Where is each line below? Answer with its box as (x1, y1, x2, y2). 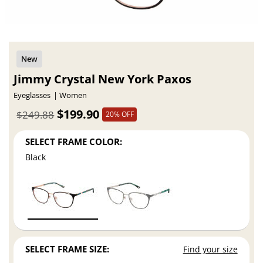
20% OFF (105, 109, 134, 119)
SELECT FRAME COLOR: (25, 135, 123, 147)
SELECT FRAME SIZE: (25, 243, 110, 255)
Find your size (183, 244, 238, 255)
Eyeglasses (14, 90, 51, 101)
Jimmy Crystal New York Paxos (14, 71, 192, 87)
